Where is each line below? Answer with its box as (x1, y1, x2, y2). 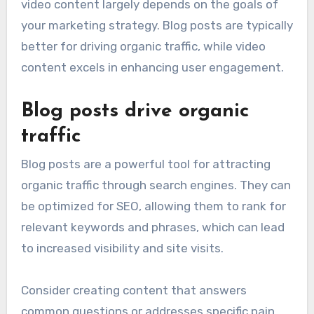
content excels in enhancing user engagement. (20, 60, 284, 74)
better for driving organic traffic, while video (20, 39, 266, 53)
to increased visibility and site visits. (20, 241, 224, 256)
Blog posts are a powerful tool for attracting (20, 157, 271, 172)
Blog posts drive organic (20, 101, 249, 121)
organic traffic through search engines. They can (20, 178, 291, 193)
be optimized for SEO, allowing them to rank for (20, 199, 286, 214)
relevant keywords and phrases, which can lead (20, 220, 285, 235)
